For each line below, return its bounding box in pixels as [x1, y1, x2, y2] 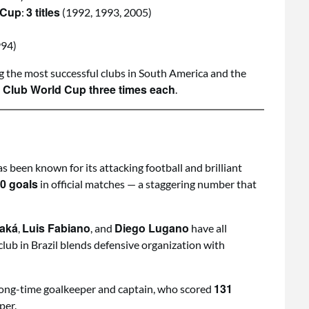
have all [189, 221, 227, 235]
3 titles [26, 4, 60, 20]
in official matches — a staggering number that [38, 177, 257, 190]
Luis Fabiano [22, 220, 90, 236]
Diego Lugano [114, 220, 189, 236]
